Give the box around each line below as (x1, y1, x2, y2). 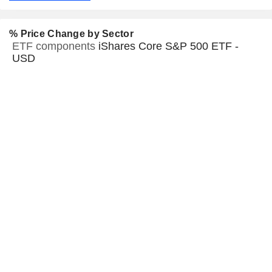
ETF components (12, 40, 98, 53)
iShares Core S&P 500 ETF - (98, 40, 239, 53)
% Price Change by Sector (9, 29, 134, 39)
